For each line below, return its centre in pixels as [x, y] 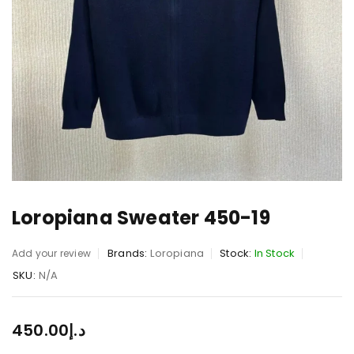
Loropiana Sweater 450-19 [141, 217]
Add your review [51, 253]
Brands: [128, 253]
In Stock [275, 253]
